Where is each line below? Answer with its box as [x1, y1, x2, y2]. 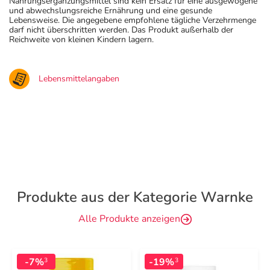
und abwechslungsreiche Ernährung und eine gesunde [9, 5, 212, 16]
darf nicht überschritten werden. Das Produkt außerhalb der [9, 24, 233, 36]
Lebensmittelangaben [39, 73, 119, 84]
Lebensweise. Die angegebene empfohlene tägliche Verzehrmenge [9, 14, 256, 26]
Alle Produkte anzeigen [78, 212, 180, 225]
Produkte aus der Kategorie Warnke [17, 187, 253, 207]
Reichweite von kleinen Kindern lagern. [9, 34, 154, 45]
